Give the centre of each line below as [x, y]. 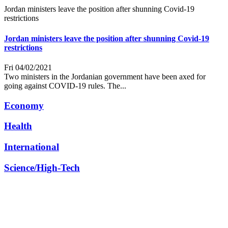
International [32, 147]
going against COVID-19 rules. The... [65, 85]
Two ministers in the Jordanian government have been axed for [105, 76]
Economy [24, 105]
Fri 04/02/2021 [28, 67]
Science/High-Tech [42, 167]
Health [18, 126]
